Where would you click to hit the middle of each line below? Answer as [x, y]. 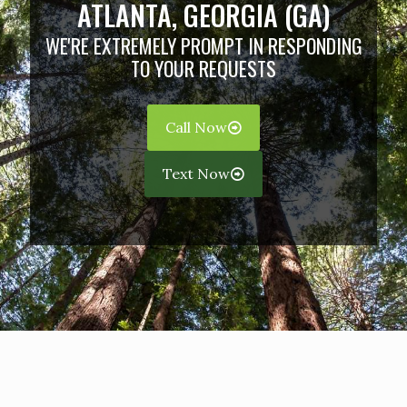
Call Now [196, 127]
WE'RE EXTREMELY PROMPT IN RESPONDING [203, 45]
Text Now [196, 173]
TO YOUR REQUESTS [203, 68]
